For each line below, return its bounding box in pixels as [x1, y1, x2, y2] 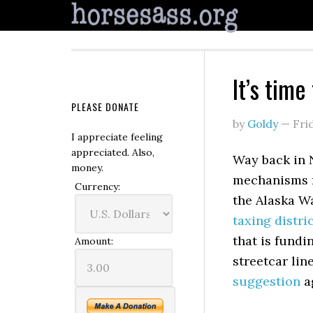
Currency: [75, 180, 120, 193]
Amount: [75, 235, 113, 247]
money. [71, 161, 103, 174]
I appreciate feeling [71, 131, 163, 143]
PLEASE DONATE [71, 99, 139, 114]
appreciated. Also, [71, 146, 154, 159]
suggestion [233, 273, 300, 289]
